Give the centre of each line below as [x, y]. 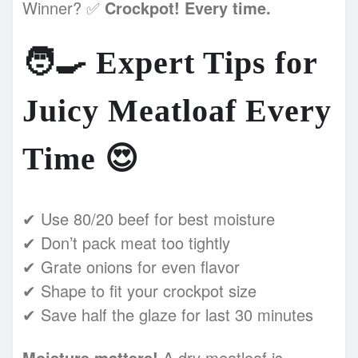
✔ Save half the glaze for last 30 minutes [168, 314]
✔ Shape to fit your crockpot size [139, 290]
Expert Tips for [202, 62]
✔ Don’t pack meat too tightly [126, 242]
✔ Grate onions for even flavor [131, 266]
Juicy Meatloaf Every [177, 110]
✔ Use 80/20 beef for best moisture [149, 218]
